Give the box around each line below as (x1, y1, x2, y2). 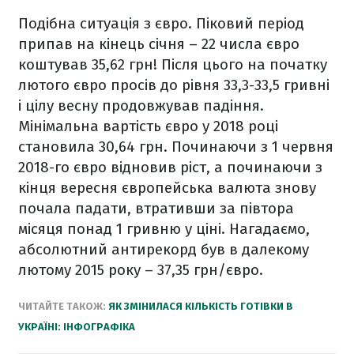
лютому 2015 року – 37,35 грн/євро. (18, 261, 263, 279)
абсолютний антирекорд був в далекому (18, 240, 309, 258)
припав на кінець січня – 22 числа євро (18, 35, 299, 53)
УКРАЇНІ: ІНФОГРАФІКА (18, 321, 135, 333)
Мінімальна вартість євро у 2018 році (18, 117, 278, 135)
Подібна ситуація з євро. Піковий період (18, 14, 304, 32)
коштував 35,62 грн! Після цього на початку (18, 55, 327, 73)
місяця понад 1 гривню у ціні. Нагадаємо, (18, 220, 310, 238)
